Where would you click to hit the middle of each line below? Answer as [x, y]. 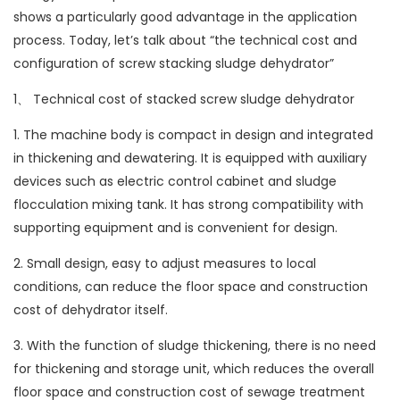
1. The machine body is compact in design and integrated [193, 135]
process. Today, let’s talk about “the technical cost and [185, 41]
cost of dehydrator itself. [91, 310]
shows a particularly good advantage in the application [185, 17]
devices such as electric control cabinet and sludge [175, 182]
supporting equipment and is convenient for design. [175, 228]
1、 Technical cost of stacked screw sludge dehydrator [184, 100]
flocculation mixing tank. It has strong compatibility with [188, 205]
